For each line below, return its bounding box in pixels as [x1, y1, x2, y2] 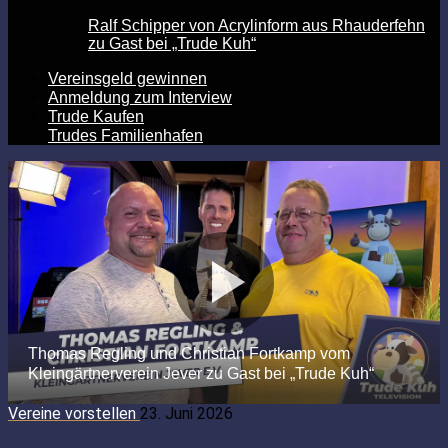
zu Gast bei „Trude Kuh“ [88, 35, 256, 52]
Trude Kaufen [48, 108, 144, 125]
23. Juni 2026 [140, 404, 233, 423]
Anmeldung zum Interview [48, 89, 232, 106]
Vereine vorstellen [8, 404, 140, 423]
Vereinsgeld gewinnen [48, 70, 207, 87]
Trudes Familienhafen [48, 127, 203, 144]
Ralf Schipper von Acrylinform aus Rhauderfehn [88, 17, 425, 34]
